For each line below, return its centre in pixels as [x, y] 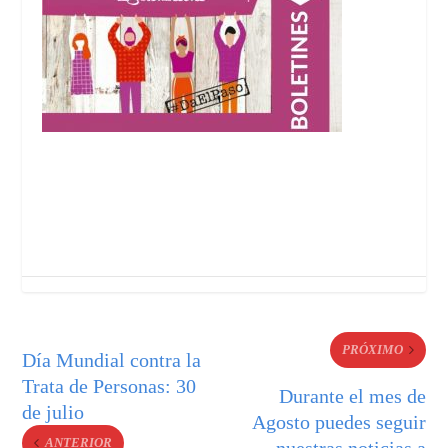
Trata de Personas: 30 [109, 385]
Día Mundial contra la [112, 359]
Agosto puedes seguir [338, 421]
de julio [53, 411]
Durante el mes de [352, 395]
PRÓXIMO [372, 349]
